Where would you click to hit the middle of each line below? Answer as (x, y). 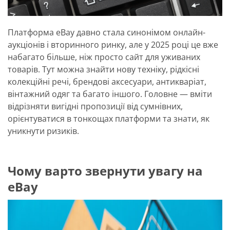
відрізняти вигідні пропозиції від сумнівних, (95, 106)
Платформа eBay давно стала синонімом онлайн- (107, 32)
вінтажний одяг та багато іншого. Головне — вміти (110, 94)
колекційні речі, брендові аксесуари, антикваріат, (107, 81)
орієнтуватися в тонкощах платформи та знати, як (109, 118)
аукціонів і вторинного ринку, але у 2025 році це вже (113, 44)
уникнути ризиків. (43, 131)
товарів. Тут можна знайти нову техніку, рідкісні (103, 69)
